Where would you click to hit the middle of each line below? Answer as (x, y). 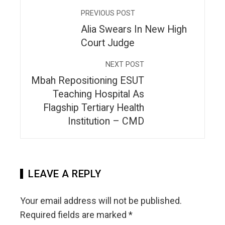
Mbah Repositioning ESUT (88, 81)
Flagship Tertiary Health (94, 108)
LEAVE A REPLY (65, 174)
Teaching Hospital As (98, 94)
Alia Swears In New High (134, 30)
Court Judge (108, 43)
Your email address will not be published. (101, 201)
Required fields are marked (74, 215)
